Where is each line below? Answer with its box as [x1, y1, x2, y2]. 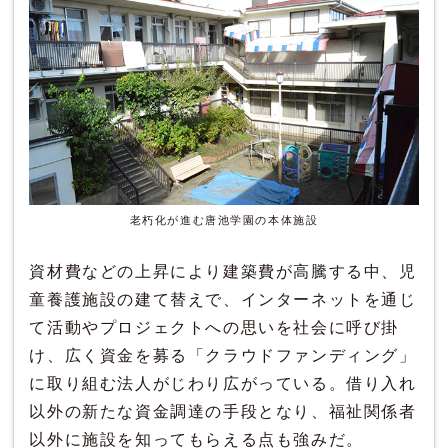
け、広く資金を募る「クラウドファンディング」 [29, 346, 417, 364]
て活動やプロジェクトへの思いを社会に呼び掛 [29, 318, 400, 336]
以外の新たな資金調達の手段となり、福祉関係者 [29, 402, 417, 420]
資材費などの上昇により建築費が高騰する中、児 [29, 262, 417, 280]
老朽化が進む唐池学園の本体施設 [129, 213, 319, 226]
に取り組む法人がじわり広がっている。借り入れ [29, 374, 417, 392]
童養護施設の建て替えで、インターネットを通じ [29, 290, 417, 308]
